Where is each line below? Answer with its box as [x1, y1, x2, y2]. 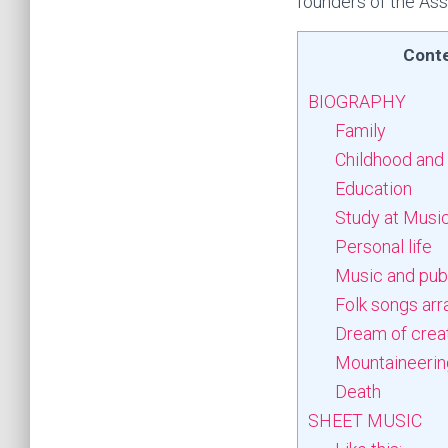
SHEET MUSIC [308, 410, 422, 431]
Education [335, 178, 412, 199]
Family [335, 120, 386, 141]
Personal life [335, 236, 432, 257]
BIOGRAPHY [308, 91, 406, 112]
